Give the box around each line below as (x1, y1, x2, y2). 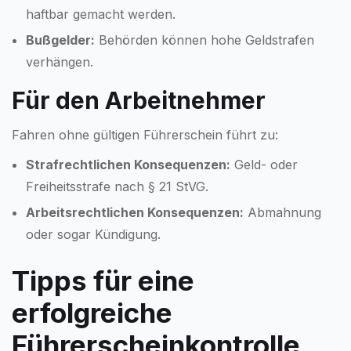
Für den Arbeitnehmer (12, 85, 266, 114)
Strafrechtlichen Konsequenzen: (26, 156, 230, 172)
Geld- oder (230, 156, 298, 172)
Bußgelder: (26, 31, 95, 48)
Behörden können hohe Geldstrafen (95, 31, 314, 48)
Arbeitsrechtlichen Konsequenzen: (26, 204, 244, 220)
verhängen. (26, 53, 93, 70)
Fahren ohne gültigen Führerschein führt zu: (12, 126, 278, 143)
